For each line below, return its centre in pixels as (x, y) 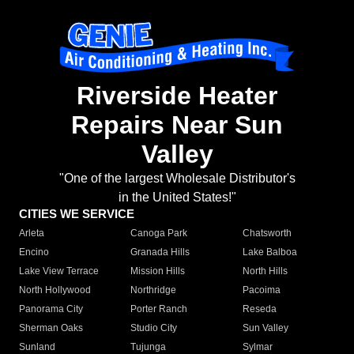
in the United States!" (177, 198)
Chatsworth (267, 233)
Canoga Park (159, 233)
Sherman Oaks (51, 328)
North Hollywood (55, 290)
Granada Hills (160, 252)
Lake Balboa (269, 252)
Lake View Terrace (59, 271)
